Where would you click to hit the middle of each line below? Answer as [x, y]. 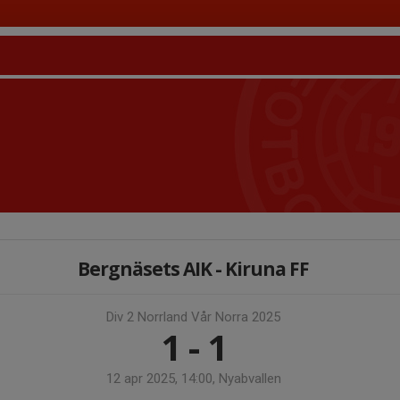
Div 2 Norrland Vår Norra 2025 [193, 317]
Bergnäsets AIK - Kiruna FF [193, 269]
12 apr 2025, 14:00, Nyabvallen [193, 379]
